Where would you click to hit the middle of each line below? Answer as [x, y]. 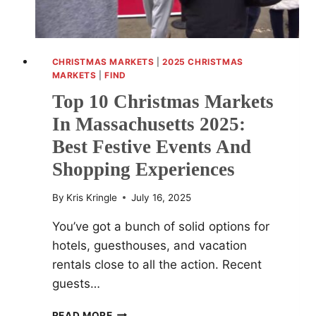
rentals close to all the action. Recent [157, 264]
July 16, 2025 [161, 197]
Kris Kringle [91, 197]
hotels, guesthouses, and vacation [149, 245]
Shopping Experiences [143, 170]
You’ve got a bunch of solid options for [160, 226]
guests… [76, 283]
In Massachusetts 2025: [148, 124]
